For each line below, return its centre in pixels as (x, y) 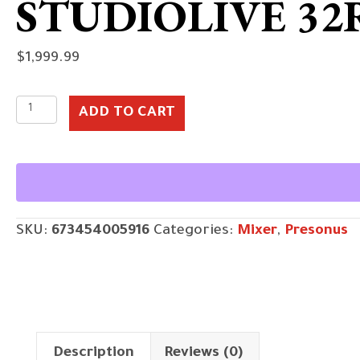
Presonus (316, 231)
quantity (45, 159)
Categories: (195, 231)
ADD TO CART (127, 113)
